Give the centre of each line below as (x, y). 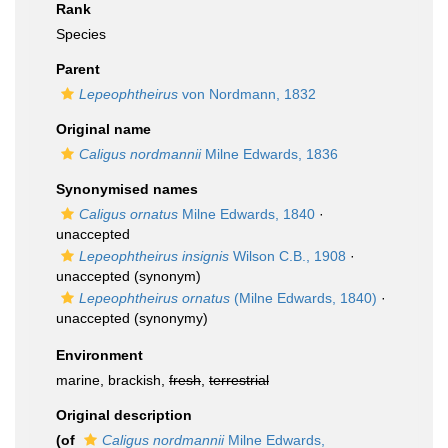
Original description (124, 415)
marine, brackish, (112, 380)
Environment (99, 355)
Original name (103, 129)
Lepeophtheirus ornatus (154, 298)
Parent (78, 69)
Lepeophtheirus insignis (154, 256)
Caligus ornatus (128, 214)
